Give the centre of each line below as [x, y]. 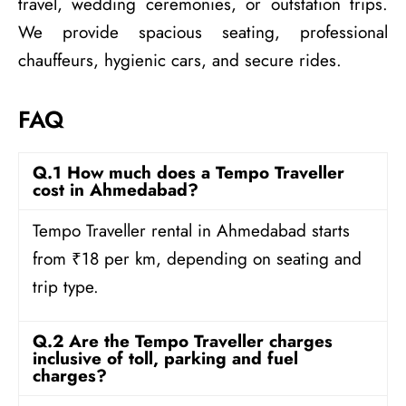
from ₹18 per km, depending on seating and [197, 259]
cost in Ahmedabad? [116, 190]
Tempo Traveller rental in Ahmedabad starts [191, 231]
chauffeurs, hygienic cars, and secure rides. [180, 60]
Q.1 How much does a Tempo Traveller [188, 173]
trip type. [66, 287]
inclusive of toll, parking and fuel [165, 359]
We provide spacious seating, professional [203, 32]
